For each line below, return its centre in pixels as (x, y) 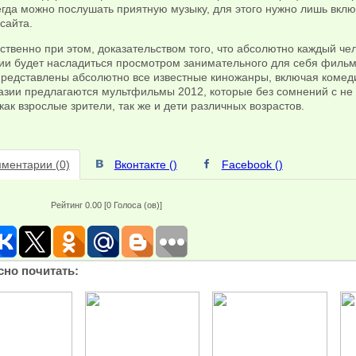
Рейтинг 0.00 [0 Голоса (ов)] (106, 205)
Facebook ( (250, 165)
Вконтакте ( (143, 165)
